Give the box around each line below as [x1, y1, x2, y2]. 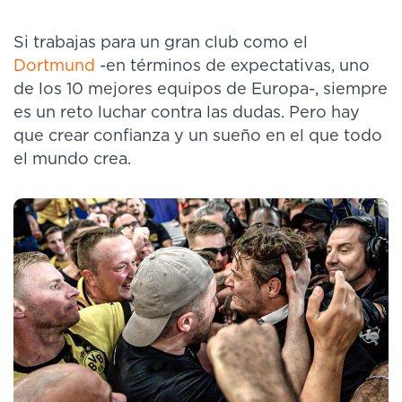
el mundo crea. [13, 152, 131, 169]
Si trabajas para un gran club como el [13, 35, 308, 52]
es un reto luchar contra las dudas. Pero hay [13, 105, 360, 122]
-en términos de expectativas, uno [95, 58, 370, 75]
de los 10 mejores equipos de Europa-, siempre [13, 82, 388, 99]
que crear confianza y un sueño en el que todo [13, 128, 382, 145]
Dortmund [13, 58, 95, 75]
